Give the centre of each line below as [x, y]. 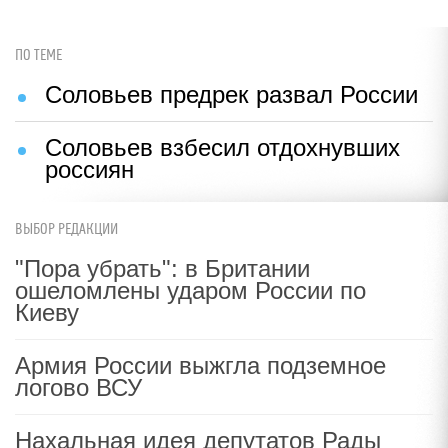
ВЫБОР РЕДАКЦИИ [66, 229]
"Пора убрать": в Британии [162, 268]
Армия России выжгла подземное [200, 365]
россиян [89, 169]
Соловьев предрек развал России [231, 94]
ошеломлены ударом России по [190, 290]
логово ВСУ [78, 387]
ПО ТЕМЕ [38, 55]
